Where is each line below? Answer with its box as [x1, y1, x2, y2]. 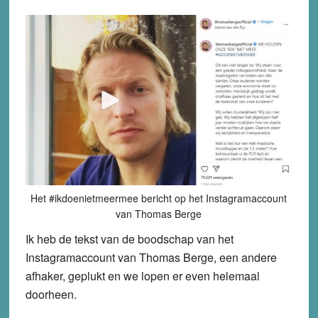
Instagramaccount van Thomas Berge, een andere [25, 248, 277, 265]
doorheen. [25, 285, 77, 302]
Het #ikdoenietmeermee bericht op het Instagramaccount [31, 190, 287, 205]
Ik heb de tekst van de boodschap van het [25, 230, 234, 247]
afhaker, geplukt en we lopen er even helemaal [25, 267, 260, 284]
